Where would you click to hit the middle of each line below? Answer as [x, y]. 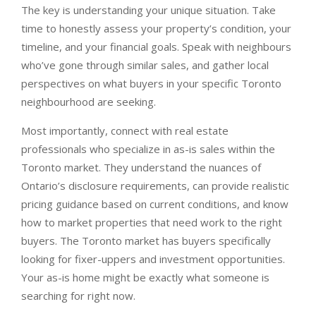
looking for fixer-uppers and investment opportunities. [153, 259]
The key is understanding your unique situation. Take [148, 10]
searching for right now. [78, 296]
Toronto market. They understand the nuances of [141, 167]
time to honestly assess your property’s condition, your [156, 28]
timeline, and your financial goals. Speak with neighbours [156, 47]
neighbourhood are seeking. [89, 102]
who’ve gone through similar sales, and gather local [145, 65]
